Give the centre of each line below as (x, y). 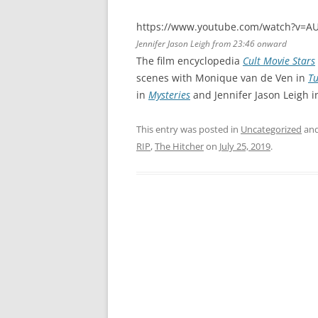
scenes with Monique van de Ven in (222, 77)
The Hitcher (179, 146)
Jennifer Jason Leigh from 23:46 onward (212, 43)
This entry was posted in (188, 129)
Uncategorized (271, 129)
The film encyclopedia (190, 60)
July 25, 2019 (245, 146)
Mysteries (169, 94)
